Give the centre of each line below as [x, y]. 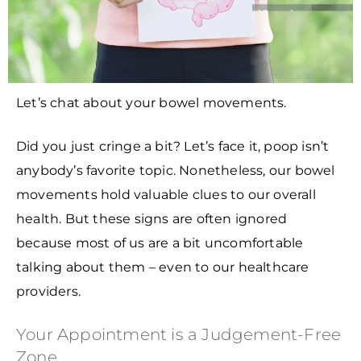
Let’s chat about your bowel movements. [151, 103]
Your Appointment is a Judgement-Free [179, 335]
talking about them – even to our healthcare [163, 268]
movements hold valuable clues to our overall [166, 195]
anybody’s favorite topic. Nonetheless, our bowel [176, 171]
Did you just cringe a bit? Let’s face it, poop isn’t [173, 147]
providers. [48, 292]
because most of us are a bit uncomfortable [160, 243]
